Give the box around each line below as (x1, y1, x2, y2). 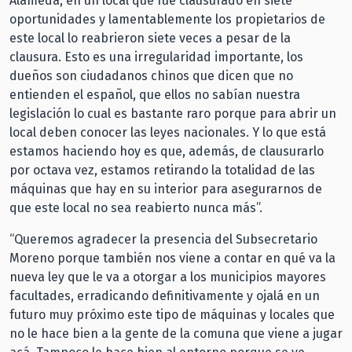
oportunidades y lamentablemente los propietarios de (9, 11, 325, 27)
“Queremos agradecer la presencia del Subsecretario (9, 231, 317, 247)
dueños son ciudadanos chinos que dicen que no (9, 68, 293, 83)
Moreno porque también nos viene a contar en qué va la (9, 250, 335, 266)
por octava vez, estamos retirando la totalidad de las (9, 162, 315, 178)
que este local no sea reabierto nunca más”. (9, 200, 262, 215)
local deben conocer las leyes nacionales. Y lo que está (9, 124, 326, 140)
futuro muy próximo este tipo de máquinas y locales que (9, 306, 335, 322)
